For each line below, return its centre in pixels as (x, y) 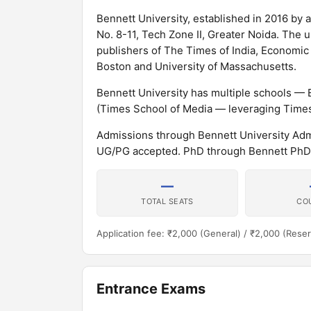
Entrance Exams (151, 289)
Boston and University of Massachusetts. (196, 66)
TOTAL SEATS (167, 201)
